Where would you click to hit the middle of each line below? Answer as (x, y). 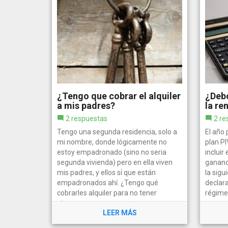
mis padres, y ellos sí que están (106, 172)
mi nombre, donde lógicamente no (112, 142)
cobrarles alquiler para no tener (107, 193)
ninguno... (72, 203)
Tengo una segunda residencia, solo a (117, 132)
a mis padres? (86, 105)
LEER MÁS (120, 212)
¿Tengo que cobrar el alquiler (119, 96)
